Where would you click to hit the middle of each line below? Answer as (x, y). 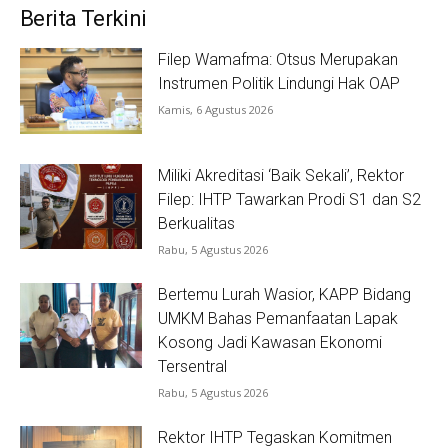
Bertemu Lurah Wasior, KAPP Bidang (285, 294)
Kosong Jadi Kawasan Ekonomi (270, 342)
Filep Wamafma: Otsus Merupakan (278, 60)
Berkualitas (197, 223)
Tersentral (193, 366)
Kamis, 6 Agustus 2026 (216, 110)
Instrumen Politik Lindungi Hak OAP (279, 84)
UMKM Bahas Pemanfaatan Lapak (278, 318)
